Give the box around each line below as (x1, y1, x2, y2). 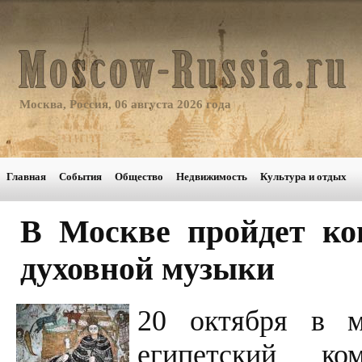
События (59, 170, 102, 183)
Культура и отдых (260, 170, 347, 183)
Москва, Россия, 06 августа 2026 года (19, 98, 231, 111)
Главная (6, 170, 46, 183)
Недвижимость (176, 170, 247, 183)
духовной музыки (20, 251, 275, 287)
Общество (115, 170, 163, 183)
